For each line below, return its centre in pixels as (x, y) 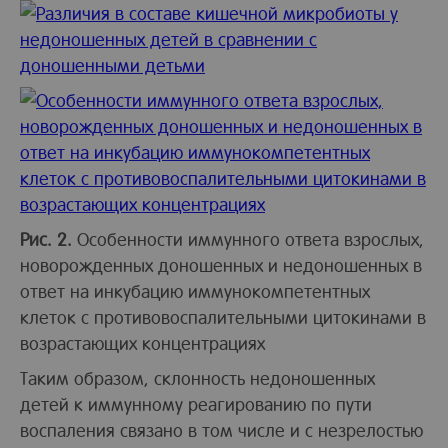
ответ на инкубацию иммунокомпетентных (195, 290)
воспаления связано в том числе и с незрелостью (221, 429)
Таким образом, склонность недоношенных (197, 377)
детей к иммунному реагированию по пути (196, 403)
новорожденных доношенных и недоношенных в (221, 264)
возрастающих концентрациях (142, 342)
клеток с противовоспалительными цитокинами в (223, 316)
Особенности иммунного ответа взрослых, (250, 238)
